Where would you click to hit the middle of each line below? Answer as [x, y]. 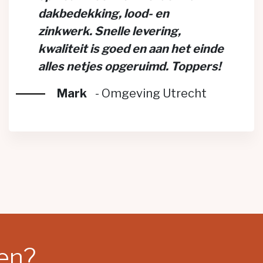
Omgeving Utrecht [154, 93]
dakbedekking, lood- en [104, 14]
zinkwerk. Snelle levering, [109, 31]
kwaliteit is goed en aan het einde [131, 49]
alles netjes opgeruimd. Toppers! [129, 66]
